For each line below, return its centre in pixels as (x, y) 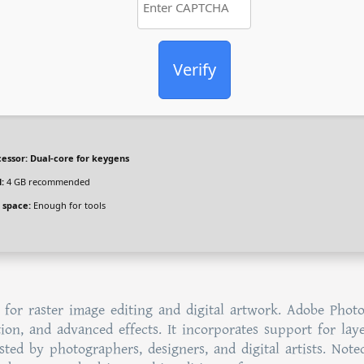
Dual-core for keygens (78, 158)
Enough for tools (68, 205)
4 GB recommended (47, 182)
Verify (194, 69)
